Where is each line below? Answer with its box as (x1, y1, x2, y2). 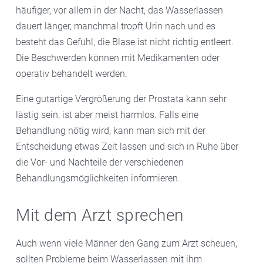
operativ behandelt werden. (16, 68, 127, 79)
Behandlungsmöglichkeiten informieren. (16, 172, 180, 184)
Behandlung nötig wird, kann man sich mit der (16, 124, 205, 136)
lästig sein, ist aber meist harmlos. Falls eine (16, 109, 198, 120)
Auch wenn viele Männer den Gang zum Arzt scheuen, (16, 237, 237, 249)
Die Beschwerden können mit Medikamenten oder (16, 52, 220, 63)
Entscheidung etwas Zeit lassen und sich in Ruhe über (16, 140, 238, 152)
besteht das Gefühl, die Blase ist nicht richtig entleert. (16, 36, 234, 48)
